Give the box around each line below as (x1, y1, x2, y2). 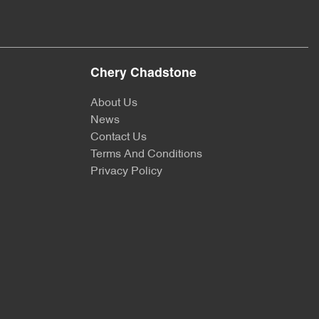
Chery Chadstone (90, 68, 197, 80)
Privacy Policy (90, 166, 162, 177)
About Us (90, 98, 137, 109)
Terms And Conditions (90, 149, 202, 160)
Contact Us (90, 132, 147, 143)
